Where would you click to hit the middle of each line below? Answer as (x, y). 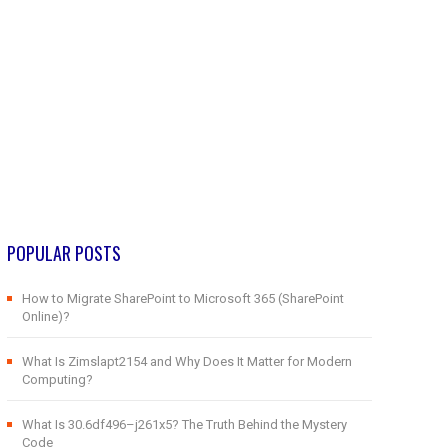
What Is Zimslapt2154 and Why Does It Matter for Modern (186, 361)
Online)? (45, 316)
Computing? (57, 379)
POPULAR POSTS (63, 252)
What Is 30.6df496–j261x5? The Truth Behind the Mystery (184, 424)
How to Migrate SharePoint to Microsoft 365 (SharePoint (182, 298)
